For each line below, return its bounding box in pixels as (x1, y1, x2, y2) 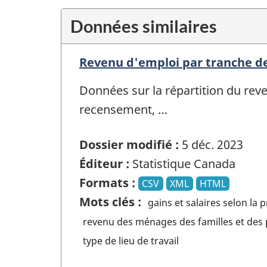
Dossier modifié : (79, 136, 179, 153)
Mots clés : (79, 193, 141, 210)
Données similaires (70, 15, 217, 37)
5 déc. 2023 (179, 136, 243, 153)
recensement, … (79, 101, 167, 118)
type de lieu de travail (83, 234, 179, 247)
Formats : (79, 174, 135, 191)
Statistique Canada (129, 155, 235, 172)
